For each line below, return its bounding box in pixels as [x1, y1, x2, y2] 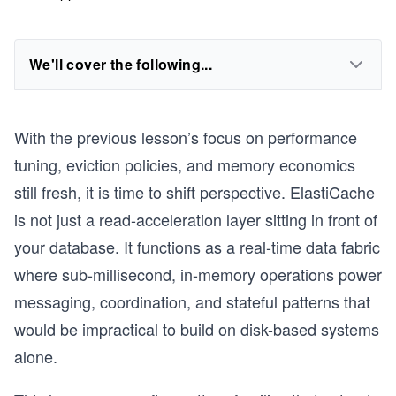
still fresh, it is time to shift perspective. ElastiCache [14, 180, 375, 203]
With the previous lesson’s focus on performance [14, 126, 357, 148]
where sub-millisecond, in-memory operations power [14, 263, 382, 286]
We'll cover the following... [29, 54, 213, 74]
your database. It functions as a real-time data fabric [14, 235, 380, 258]
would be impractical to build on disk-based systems [14, 317, 379, 340]
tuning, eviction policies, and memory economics [14, 153, 355, 176]
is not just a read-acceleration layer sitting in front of [14, 208, 377, 231]
